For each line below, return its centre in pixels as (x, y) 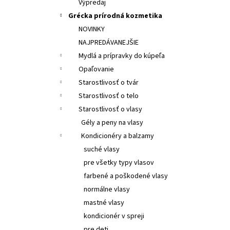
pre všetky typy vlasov (119, 162)
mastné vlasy (104, 203)
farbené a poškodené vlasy (126, 176)
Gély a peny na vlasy (112, 122)
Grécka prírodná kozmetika (115, 16)
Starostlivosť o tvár (109, 82)
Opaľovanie (96, 69)
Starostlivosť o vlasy (110, 109)
